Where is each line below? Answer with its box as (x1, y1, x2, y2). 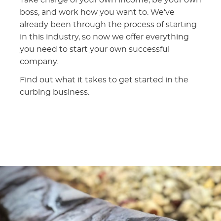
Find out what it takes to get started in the (20, 75, 188, 84)
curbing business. (20, 88, 89, 96)
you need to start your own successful (20, 45, 170, 53)
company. (20, 57, 58, 66)
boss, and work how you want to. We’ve (20, 8, 175, 16)
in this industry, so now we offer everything (20, 33, 189, 41)
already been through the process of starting (20, 20, 197, 29)
